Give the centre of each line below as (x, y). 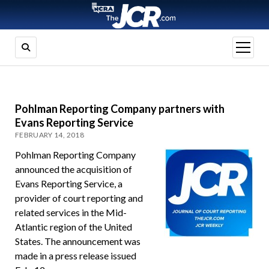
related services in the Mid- (71, 213)
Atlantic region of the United (73, 227)
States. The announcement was (77, 241)
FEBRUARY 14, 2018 (50, 135)
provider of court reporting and (79, 198)
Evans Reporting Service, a (68, 184)
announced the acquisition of (73, 169)
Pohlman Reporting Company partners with (119, 109)
